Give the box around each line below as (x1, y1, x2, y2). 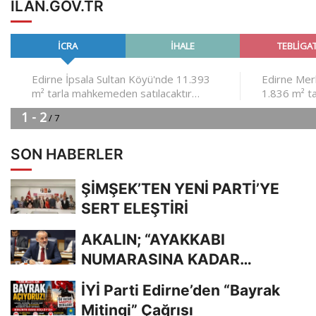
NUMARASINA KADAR (81, 250, 240, 268)
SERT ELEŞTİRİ (81, 199, 188, 217)
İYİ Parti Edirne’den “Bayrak (81, 281, 280, 299)
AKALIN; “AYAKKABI (81, 230, 225, 248)
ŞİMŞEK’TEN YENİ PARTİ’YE (81, 179, 279, 197)
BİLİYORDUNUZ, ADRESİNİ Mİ (81, 269, 290, 288)
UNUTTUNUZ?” (81, 289, 189, 308)
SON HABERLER (11, 145, 123, 163)
